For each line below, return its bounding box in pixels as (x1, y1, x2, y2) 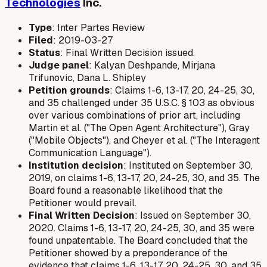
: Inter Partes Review (52, 21, 145, 34)
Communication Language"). (29, 146, 151, 159)
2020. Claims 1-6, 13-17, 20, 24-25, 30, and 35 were (29, 221, 254, 234)
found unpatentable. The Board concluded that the (29, 234, 248, 247)
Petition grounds (29, 83, 110, 97)
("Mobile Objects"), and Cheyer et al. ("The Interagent (29, 133, 260, 147)
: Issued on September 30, (135, 209, 251, 222)
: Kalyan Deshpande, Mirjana (89, 58, 215, 72)
